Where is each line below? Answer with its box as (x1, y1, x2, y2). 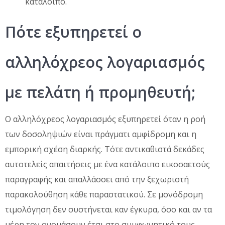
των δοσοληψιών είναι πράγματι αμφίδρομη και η (5, 128, 196, 140)
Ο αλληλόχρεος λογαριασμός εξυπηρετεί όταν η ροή (5, 113, 205, 125)
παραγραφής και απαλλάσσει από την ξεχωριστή (5, 173, 189, 185)
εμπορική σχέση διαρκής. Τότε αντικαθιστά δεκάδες (5, 143, 204, 155)
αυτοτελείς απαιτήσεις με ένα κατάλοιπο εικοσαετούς (5, 158, 210, 170)
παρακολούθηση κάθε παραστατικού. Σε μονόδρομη (5, 188, 203, 200)
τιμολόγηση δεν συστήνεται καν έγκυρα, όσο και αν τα (5, 203, 212, 215)
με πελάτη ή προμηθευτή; (5, 81, 195, 102)
